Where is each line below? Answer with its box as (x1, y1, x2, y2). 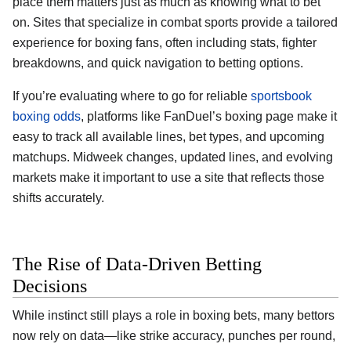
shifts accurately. (13, 190, 104, 204)
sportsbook (251, 89, 312, 103)
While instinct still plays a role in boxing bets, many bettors (13, 309, 335, 323)
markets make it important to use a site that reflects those (13, 170, 324, 184)
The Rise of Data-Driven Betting (13, 254, 262, 275)
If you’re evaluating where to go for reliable (13, 89, 251, 103)
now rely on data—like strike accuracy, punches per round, (13, 329, 335, 343)
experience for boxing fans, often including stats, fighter (13, 35, 317, 49)
